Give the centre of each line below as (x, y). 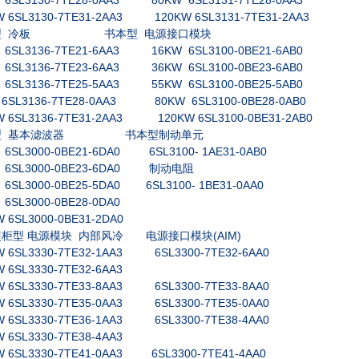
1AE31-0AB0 (234, 151)
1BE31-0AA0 (231, 185)
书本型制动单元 (164, 135)
